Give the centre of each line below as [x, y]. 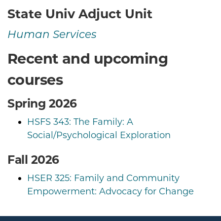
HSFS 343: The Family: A [80, 122]
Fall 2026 [33, 159]
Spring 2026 [42, 103]
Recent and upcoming [88, 58]
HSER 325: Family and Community [103, 178]
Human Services [52, 35]
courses [35, 80]
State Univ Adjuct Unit [80, 14]
